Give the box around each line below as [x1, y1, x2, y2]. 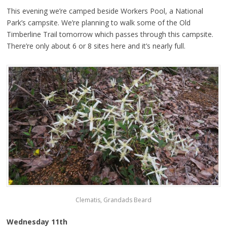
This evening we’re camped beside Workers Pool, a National [6, 6, 203, 16]
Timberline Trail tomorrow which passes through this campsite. [6, 29, 213, 40]
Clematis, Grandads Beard [75, 195, 152, 204]
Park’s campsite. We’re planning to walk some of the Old [6, 18, 191, 28]
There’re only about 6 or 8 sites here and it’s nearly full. [6, 41, 185, 51]
